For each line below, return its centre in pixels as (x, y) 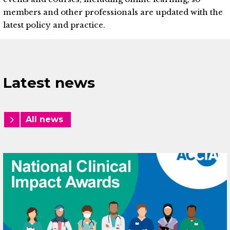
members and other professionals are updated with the (113, 12)
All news (44, 119)
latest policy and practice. (54, 25)
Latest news (49, 83)
